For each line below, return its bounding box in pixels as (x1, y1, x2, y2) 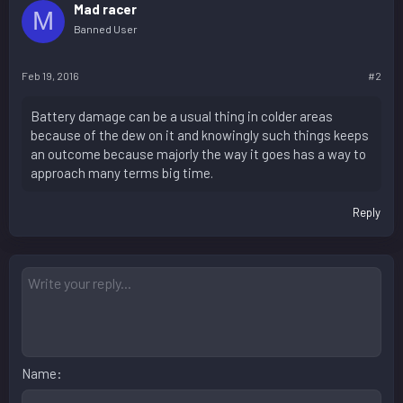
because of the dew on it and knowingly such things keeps (31, 127, 369, 144)
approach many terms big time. (31, 165, 213, 182)
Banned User (74, 22, 138, 35)
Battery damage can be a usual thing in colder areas (31, 108, 333, 125)
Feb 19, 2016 (22, 69, 79, 83)
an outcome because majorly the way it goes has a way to (31, 146, 366, 163)
